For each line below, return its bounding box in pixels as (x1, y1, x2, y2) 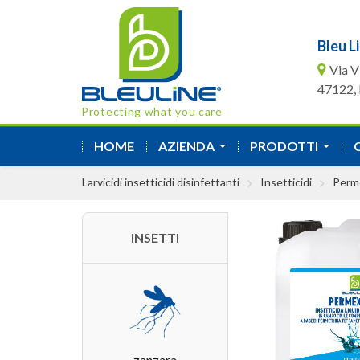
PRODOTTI (250, 138, 318, 153)
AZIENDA (158, 138, 215, 153)
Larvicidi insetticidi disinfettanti (82, 175, 239, 189)
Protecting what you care (81, 104, 223, 118)
